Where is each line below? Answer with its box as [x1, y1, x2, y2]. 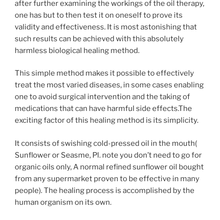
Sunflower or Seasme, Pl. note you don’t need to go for [15, 150, 202, 160]
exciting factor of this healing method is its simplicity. [15, 116, 198, 125]
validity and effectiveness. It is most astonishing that [15, 22, 197, 31]
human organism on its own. [15, 197, 111, 207]
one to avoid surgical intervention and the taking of [15, 92, 190, 102]
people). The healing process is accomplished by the [15, 186, 194, 195]
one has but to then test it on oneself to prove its [15, 10, 183, 20]
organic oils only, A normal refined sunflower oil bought [15, 162, 204, 171]
